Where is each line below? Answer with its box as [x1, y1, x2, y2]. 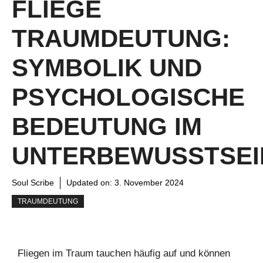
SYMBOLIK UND [12, 53, 202, 82]
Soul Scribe [12, 177, 54, 187]
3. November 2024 [114, 177, 184, 187]
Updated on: [66, 177, 114, 187]
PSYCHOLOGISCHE [12, 83, 245, 111]
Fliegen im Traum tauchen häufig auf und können [18, 247, 230, 259]
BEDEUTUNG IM [12, 112, 202, 140]
